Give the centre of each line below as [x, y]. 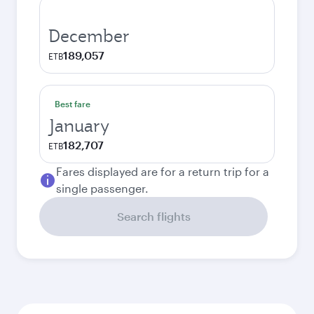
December [89, 36]
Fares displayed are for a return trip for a [163, 171]
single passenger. [102, 188]
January [79, 125]
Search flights [153, 216]
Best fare [73, 104]
